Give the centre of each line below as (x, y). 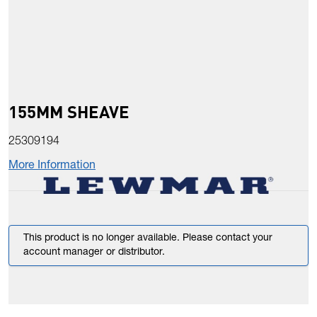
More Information (52, 167)
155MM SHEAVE (69, 112)
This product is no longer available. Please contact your (148, 239)
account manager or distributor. (94, 253)
